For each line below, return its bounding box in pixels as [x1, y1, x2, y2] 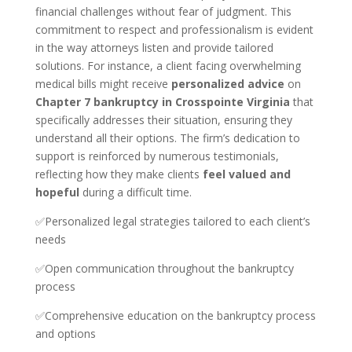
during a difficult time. [79, 185, 192, 200]
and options [35, 326, 96, 341]
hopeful [35, 185, 79, 200]
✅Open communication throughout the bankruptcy [35, 261, 294, 276]
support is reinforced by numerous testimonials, [35, 148, 279, 163]
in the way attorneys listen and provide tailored [35, 40, 273, 55]
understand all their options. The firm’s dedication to [35, 130, 300, 145]
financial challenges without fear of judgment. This [35, 4, 291, 19]
